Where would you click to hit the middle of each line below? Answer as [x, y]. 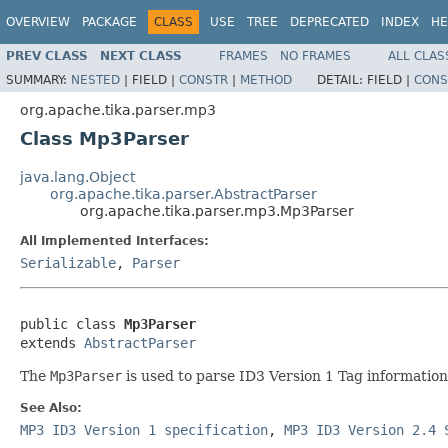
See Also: [51, 407]
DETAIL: [342, 79]
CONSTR [203, 79]
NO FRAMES [315, 55]
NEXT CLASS [141, 55]
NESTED [95, 79]
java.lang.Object [77, 176]
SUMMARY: [38, 79]
